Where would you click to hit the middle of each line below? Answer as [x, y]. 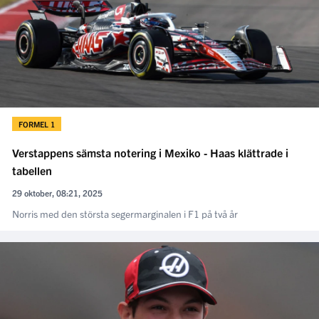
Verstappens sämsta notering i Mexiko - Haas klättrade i [150, 153]
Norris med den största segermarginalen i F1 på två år [125, 214]
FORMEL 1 [37, 124]
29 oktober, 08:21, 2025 [57, 193]
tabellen [32, 171]
